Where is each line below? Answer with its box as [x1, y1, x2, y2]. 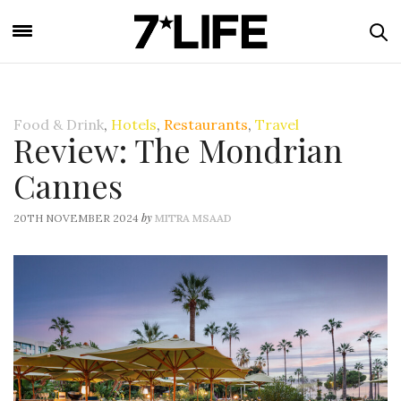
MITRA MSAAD [155, 211, 232, 225]
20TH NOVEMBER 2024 [13, 211, 139, 225]
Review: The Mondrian [13, 128, 343, 171]
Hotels [111, 115, 157, 133]
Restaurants [164, 115, 248, 133]
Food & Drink [13, 115, 104, 133]
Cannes [13, 164, 123, 207]
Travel [255, 115, 299, 133]
